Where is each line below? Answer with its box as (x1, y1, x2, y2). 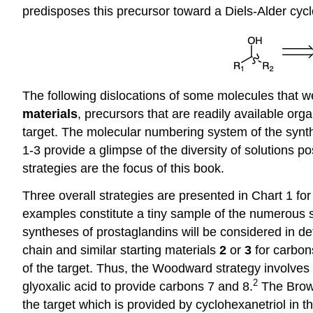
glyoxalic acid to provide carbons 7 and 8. (22, 279, 253, 293)
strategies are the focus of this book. (22, 161, 224, 175)
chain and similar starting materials (22, 242, 219, 257)
